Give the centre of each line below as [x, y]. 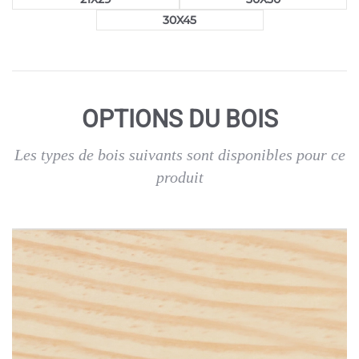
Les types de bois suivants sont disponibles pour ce [179, 155]
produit [179, 177]
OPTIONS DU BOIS [179, 119]
